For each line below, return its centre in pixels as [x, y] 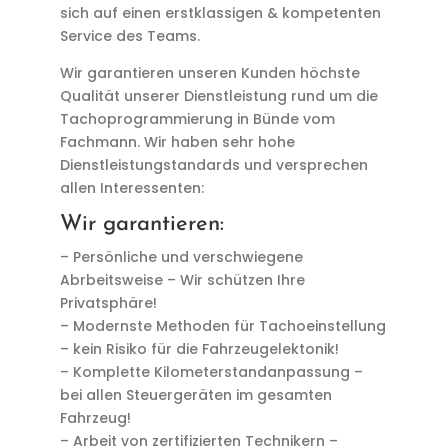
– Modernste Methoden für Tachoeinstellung [222, 326]
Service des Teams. [129, 36]
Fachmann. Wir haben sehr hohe [177, 142]
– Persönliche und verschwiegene [181, 257]
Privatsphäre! [108, 303]
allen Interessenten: [131, 188]
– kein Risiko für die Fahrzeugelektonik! [199, 349]
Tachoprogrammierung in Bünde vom [197, 119]
